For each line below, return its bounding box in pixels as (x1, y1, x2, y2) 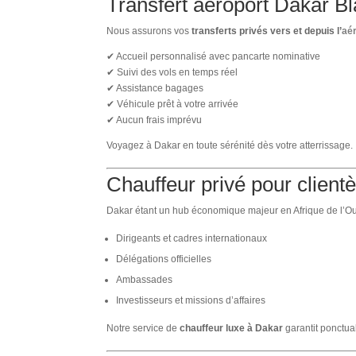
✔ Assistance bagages (106, 82, 204, 94)
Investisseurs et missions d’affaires (116, 294, 266, 306)
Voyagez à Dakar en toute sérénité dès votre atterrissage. (106, 139, 354, 151)
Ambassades (116, 273, 173, 285)
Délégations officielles (116, 253, 212, 265)
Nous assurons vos (106, 25, 192, 37)
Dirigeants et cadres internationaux (116, 232, 268, 244)
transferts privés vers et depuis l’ (192, 25, 342, 37)
